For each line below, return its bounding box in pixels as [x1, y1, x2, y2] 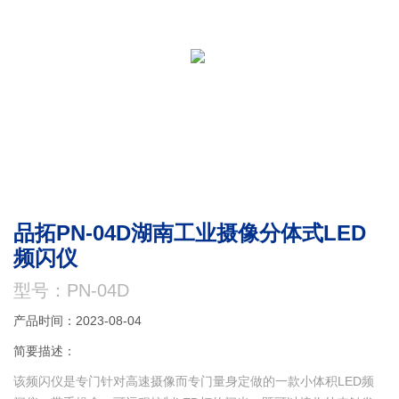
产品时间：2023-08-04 [13, 313, 142, 329]
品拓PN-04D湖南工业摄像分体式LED [13, 221, 367, 246]
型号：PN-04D [13, 281, 130, 301]
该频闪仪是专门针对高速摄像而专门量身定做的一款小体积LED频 [13, 374, 375, 389]
